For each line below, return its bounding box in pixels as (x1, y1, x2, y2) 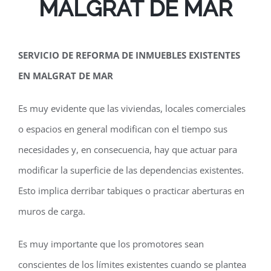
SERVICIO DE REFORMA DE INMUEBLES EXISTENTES (18, 48, 240, 61)
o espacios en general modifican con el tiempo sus (18, 122, 227, 135)
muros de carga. (18, 204, 85, 217)
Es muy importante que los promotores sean (18, 237, 204, 250)
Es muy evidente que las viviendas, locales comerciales (18, 102, 246, 114)
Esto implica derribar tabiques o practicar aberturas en (18, 184, 244, 197)
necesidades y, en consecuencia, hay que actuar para (18, 143, 237, 155)
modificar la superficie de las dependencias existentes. (18, 163, 244, 176)
